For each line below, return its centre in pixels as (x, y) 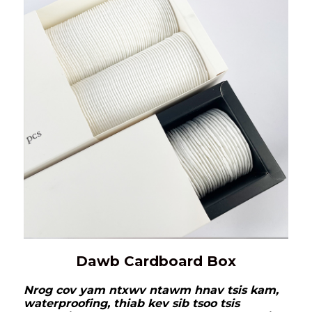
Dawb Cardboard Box (156, 262)
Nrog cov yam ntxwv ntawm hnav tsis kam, (151, 290)
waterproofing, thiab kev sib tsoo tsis (132, 304)
